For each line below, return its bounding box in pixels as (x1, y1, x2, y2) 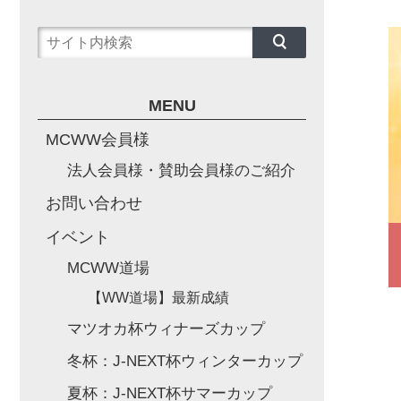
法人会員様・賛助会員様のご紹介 (66, 162, 295, 179)
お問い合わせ (46, 194, 142, 212)
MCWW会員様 (46, 131, 149, 149)
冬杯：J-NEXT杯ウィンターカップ (66, 353, 303, 370)
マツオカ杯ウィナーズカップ (66, 320, 265, 337)
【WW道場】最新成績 (87, 289, 229, 305)
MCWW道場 (66, 260, 149, 277)
